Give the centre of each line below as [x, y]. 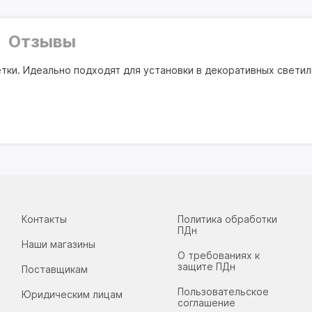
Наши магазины [58, 244]
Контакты [44, 219]
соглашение [207, 303]
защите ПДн [207, 266]
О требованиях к [219, 255]
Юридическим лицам [72, 294]
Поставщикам [54, 269]
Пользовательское [224, 291]
